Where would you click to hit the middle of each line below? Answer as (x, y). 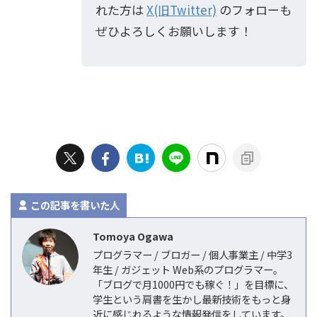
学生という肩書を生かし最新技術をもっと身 (192, 299)
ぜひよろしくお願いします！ (174, 30)
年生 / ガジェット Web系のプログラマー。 (188, 269)
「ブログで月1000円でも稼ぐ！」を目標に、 (193, 284)
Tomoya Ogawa (133, 236)
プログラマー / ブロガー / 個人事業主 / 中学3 (192, 254)
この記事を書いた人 (75, 204)
